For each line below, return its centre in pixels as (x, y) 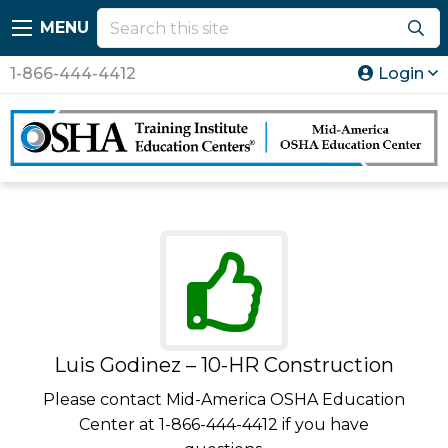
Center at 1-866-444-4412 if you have (224, 424)
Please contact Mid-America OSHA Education (224, 399)
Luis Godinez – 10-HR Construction (224, 364)
